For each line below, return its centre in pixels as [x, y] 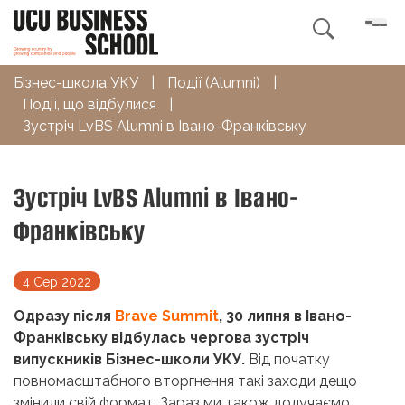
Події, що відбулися [89, 104]
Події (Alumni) [214, 82]
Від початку [287, 359]
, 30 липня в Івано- [285, 316]
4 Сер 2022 [57, 282]
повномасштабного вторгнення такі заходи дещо [185, 381]
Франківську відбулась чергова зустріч [161, 337]
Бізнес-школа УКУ [76, 82]
